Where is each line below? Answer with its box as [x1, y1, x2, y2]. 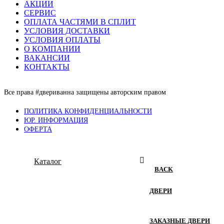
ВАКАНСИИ [24, 53, 70, 62]
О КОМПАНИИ [24, 44, 80, 53]
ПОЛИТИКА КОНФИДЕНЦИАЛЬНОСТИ [24, 107, 152, 115]
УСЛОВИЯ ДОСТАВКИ [24, 26, 110, 35]
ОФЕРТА [24, 125, 52, 133]
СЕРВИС [24, 8, 56, 17]
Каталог [34, 157, 61, 166]
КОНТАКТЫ [24, 62, 69, 71]
